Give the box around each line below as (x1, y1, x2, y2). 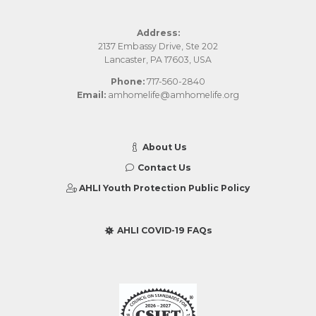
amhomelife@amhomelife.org (106, 89, 239, 100)
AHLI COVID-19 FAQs (114, 225, 212, 236)
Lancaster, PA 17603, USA (104, 54, 212, 65)
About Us (140, 142, 187, 153)
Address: (136, 27, 180, 38)
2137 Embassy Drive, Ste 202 (98, 40, 218, 51)
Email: (77, 89, 106, 100)
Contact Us (135, 162, 192, 174)
